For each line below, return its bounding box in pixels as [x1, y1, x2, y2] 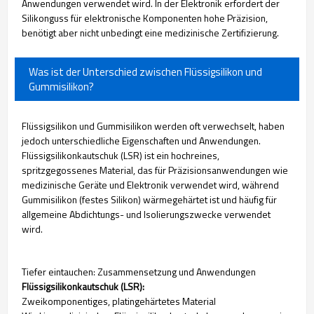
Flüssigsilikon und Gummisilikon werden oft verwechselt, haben [22, 118, 285, 133]
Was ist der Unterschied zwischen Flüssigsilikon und [29, 64, 262, 80]
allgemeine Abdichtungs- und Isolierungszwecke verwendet [22, 207, 271, 221]
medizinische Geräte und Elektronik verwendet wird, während [22, 177, 279, 192]
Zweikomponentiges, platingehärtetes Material [22, 294, 216, 308]
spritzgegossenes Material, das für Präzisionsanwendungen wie [22, 163, 288, 177]
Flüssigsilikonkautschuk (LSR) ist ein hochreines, [22, 148, 219, 163]
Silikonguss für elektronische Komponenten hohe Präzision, [22, 11, 268, 25]
